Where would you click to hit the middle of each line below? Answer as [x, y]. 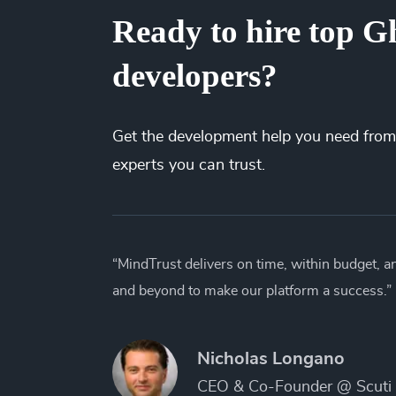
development [213, 137]
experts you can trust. [189, 165]
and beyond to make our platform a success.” [252, 290]
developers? [195, 75]
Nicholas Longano [271, 358]
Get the [138, 137]
